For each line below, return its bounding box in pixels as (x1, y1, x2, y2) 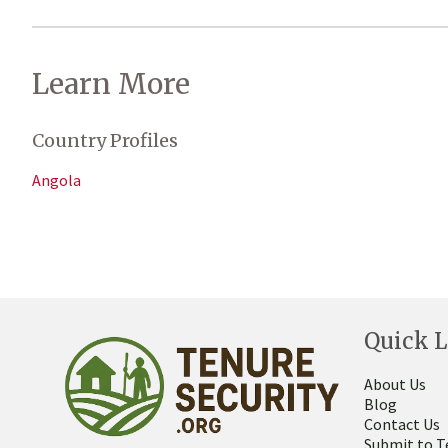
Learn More (32, 66, 190, 102)
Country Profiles (32, 129, 178, 152)
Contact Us (364, 414, 440, 434)
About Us (364, 374, 426, 394)
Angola (32, 170, 81, 190)
